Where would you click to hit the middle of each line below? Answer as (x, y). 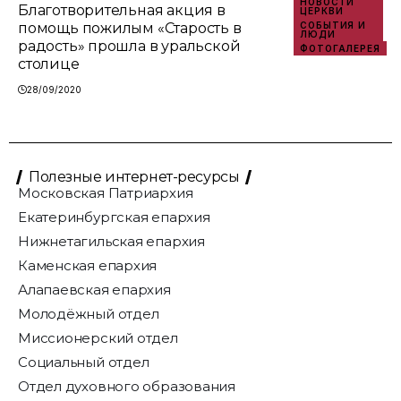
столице (49, 64)
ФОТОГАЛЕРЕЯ (341, 49)
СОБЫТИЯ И (333, 26)
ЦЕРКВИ (322, 11)
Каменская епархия (88, 266)
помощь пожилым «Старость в (130, 29)
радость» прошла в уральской (129, 47)
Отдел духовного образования (127, 387)
